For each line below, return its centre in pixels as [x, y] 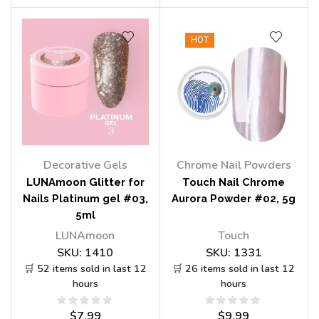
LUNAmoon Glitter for [85, 182]
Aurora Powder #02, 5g [234, 198]
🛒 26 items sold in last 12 [234, 268]
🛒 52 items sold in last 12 [85, 268]
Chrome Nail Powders [234, 165]
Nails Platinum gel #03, [85, 198]
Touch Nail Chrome [234, 182]
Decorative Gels [85, 165]
